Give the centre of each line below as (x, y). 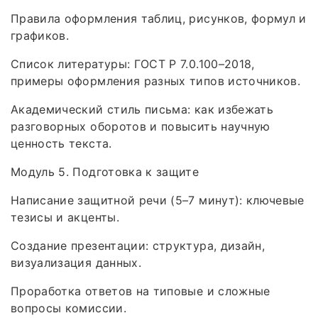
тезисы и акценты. (65, 217)
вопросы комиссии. (68, 308)
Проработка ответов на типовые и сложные (141, 291)
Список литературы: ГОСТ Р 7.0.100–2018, (133, 64)
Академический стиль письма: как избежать (142, 109)
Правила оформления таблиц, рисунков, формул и (159, 18)
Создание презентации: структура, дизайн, (138, 245)
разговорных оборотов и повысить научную (141, 126)
